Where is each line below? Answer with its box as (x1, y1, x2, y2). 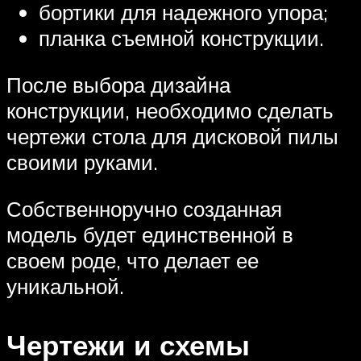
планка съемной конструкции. (39, 25, 324, 52)
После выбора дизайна (6, 72, 230, 98)
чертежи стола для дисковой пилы (6, 123, 338, 150)
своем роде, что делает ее (6, 247, 259, 273)
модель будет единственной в (6, 221, 293, 247)
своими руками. (6, 149, 158, 176)
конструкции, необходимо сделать (6, 98, 334, 124)
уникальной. (6, 272, 124, 299)
